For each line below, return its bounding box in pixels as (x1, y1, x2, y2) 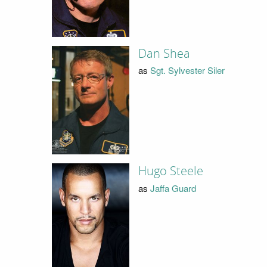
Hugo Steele (138, 164, 203, 179)
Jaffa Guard (150, 181, 196, 194)
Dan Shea (138, 46, 190, 61)
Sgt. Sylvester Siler (150, 64, 225, 77)
